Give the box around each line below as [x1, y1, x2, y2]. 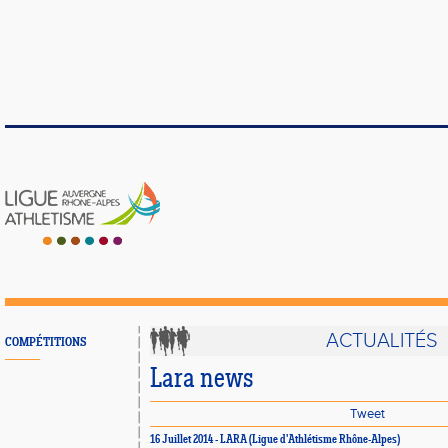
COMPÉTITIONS [5, 336, 86, 349]
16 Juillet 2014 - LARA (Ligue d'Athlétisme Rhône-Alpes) [150, 434, 400, 446]
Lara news [150, 366, 253, 394]
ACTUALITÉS [326, 329, 439, 353]
